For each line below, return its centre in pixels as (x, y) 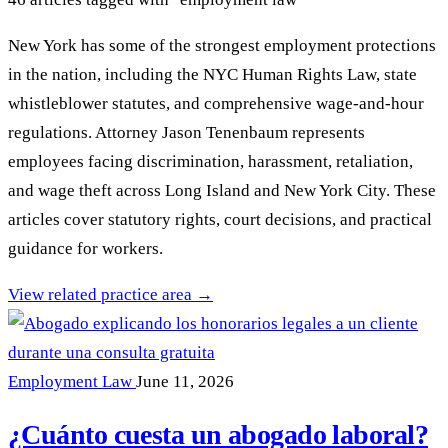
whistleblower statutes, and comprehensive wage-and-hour (216, 103)
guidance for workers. (85, 248)
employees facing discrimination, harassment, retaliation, (210, 161)
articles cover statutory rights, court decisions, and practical (220, 219)
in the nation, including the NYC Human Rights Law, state (212, 74)
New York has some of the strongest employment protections (222, 45)
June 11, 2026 (185, 381)
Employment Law (72, 381)
